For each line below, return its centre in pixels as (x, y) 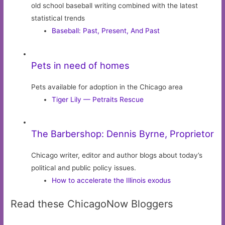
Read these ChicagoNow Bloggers (92, 204)
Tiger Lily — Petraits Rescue (98, 99)
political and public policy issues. (84, 168)
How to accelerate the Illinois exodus (111, 181)
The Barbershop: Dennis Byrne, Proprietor (123, 134)
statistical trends (58, 18)
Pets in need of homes (81, 65)
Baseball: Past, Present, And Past (106, 31)
